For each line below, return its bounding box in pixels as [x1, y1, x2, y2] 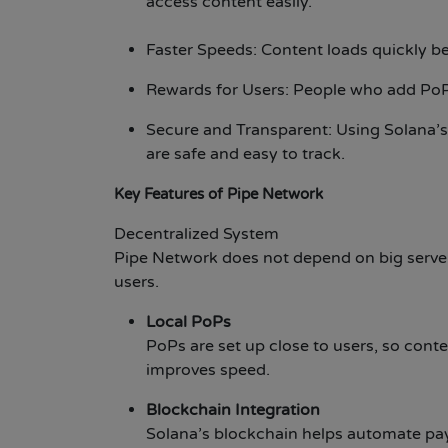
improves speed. [146, 360, 270, 381]
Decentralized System [114, 224, 279, 245]
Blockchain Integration [146, 400, 320, 421]
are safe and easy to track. [146, 144, 345, 165]
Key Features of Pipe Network [114, 185, 323, 204]
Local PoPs [146, 312, 231, 333]
